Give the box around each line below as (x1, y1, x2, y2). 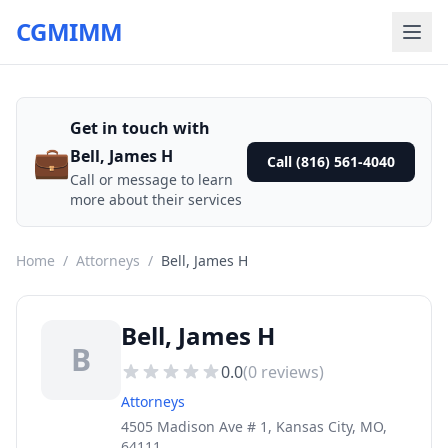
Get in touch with (70, 117, 210, 139)
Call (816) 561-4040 (267, 152, 395, 171)
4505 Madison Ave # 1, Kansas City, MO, (121, 417, 387, 436)
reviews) (257, 361, 324, 383)
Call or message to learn (70, 170, 233, 189)
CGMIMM (16, 15, 123, 48)
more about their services (70, 190, 242, 209)
